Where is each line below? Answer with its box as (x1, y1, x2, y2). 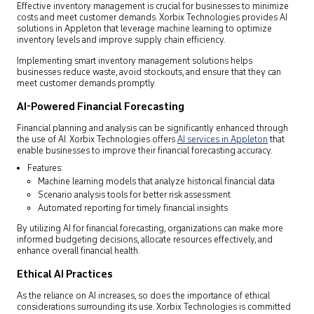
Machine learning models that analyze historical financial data (38, 175, 275, 189)
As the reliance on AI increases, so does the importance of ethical (17, 289, 270, 303)
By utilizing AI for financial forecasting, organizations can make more (17, 222, 283, 235)
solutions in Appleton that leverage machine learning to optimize (17, 22, 272, 36)
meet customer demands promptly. (17, 77, 156, 90)
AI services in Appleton (177, 133, 268, 146)
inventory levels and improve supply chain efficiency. (17, 34, 226, 47)
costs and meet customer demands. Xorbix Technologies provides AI (17, 11, 287, 25)
